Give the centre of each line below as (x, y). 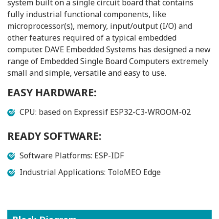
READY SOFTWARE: (54, 136)
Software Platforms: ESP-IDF (72, 155)
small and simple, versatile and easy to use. (87, 73)
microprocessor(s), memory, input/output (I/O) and (100, 26)
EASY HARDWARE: (52, 92)
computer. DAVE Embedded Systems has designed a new (109, 49)
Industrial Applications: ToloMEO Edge (90, 172)
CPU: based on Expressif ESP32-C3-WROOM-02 (105, 112)
